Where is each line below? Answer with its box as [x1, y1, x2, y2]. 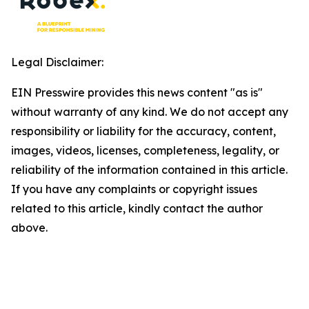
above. [11, 221, 48, 235]
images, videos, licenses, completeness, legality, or [11, 143, 279, 157]
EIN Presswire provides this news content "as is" [11, 86, 263, 99]
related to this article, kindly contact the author [11, 201, 263, 215]
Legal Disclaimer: [11, 55, 103, 69]
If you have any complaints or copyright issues [11, 182, 257, 196]
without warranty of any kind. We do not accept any [11, 105, 288, 119]
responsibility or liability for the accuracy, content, [11, 124, 276, 138]
